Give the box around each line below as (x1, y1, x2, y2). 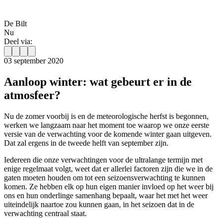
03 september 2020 (4, 56, 63, 65)
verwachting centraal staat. (4, 209, 87, 218)
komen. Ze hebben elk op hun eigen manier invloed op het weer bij (4, 182, 214, 191)
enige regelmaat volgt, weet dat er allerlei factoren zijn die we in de (4, 165, 213, 173)
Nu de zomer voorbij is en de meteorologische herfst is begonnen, (4, 112, 209, 121)
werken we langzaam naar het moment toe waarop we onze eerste (4, 121, 209, 130)
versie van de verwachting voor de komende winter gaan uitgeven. (4, 130, 212, 139)
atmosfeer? (4, 89, 60, 102)
